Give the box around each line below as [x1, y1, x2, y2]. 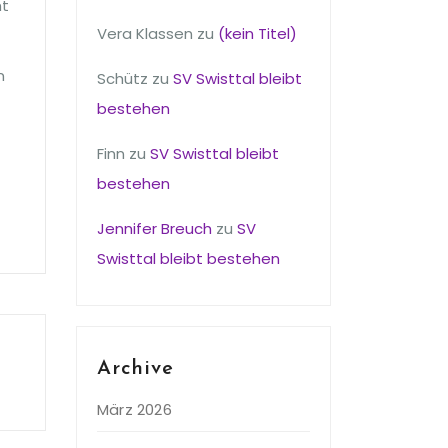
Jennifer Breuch [97, 218, 212, 239]
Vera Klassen [97, 23, 193, 44]
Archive [97, 359, 174, 379]
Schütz [97, 68, 148, 89]
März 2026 [97, 399, 172, 420]
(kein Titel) [218, 23, 297, 44]
